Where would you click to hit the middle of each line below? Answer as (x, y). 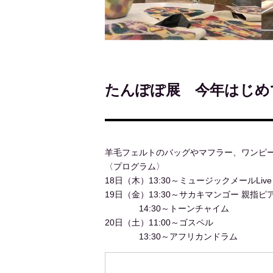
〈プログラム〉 (135, 167)
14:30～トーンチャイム (184, 209)
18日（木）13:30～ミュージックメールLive (188, 181)
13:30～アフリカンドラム (188, 237)
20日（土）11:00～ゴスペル (159, 223)
